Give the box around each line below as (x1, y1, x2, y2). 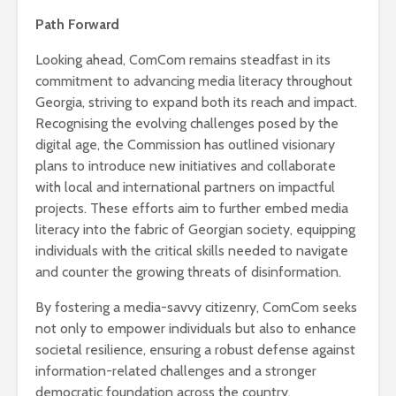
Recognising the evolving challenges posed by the (35, 114, 339, 132)
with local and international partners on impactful (35, 178, 335, 195)
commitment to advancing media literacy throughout (35, 72, 353, 89)
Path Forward (35, 15, 119, 33)
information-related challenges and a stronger (35, 362, 316, 379)
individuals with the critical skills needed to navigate (35, 241, 348, 259)
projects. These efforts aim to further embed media (35, 199, 348, 217)
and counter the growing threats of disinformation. (35, 263, 341, 280)
